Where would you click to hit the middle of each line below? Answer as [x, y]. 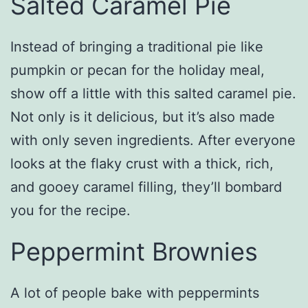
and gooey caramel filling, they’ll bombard [146, 187]
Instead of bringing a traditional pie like [137, 46]
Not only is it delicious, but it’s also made [143, 117]
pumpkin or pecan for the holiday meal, [137, 70]
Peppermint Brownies [134, 251]
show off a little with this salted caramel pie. [153, 93]
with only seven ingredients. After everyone [153, 140]
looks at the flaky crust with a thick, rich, [142, 163]
